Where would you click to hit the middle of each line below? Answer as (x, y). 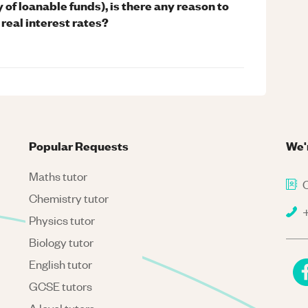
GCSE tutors (61, 286)
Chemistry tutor (69, 198)
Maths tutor (58, 176)
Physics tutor (62, 220)
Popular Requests (79, 145)
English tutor (61, 264)
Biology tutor (62, 242)
